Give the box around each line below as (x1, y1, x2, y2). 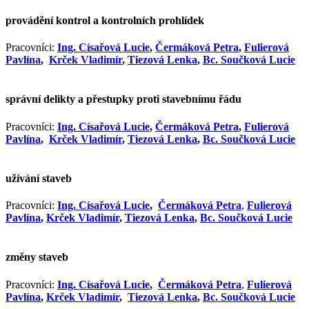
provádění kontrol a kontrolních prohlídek (6, 14, 204, 26)
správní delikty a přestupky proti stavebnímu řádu (6, 93, 241, 106)
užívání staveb (6, 172, 72, 184)
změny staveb (6, 251, 68, 263)
